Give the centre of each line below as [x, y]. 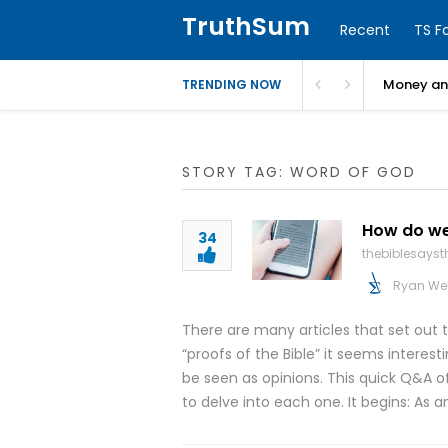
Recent [365, 30]
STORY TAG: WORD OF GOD [299, 172]
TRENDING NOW [231, 84]
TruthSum [246, 26]
